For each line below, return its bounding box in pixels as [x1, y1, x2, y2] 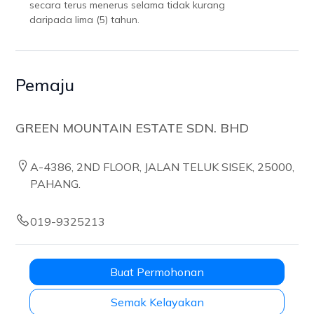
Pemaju [15, 74, 75, 95]
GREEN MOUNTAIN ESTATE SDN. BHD [15, 120, 250, 136]
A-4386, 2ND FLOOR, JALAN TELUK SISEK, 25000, [30, 160, 295, 174]
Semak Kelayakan [110, 295, 204, 309]
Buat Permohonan [110, 265, 204, 279]
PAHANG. [30, 177, 81, 191]
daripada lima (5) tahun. [29, 13, 140, 26]
